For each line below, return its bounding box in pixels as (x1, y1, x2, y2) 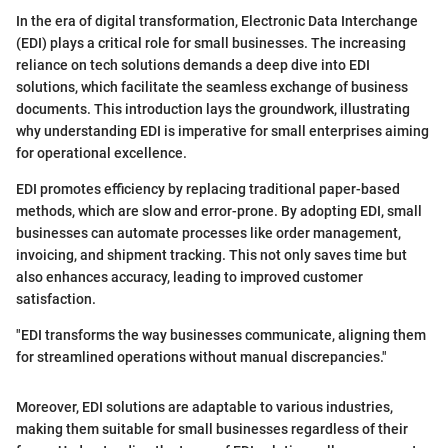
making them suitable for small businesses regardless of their (16, 420, 408, 437)
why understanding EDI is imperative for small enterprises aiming (16, 122, 429, 139)
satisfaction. (16, 290, 96, 307)
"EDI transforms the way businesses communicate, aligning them (16, 326, 426, 343)
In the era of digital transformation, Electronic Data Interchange (16, 12, 418, 29)
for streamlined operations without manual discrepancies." (16, 348, 387, 365)
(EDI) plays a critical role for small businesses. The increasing (16, 34, 406, 51)
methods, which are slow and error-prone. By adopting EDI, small (16, 202, 422, 219)
